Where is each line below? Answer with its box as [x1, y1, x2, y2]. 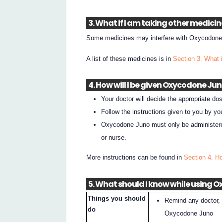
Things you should [88, 194, 146, 202]
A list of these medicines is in [86, 55, 173, 62]
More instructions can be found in [86, 154, 184, 162]
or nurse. [101, 133, 127, 141]
